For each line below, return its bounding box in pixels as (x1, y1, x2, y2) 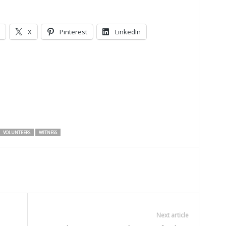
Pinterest (59, 27, 87, 36)
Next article (156, 211, 189, 219)
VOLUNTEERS (3, 129, 30, 136)
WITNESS (38, 129, 57, 136)
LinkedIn (115, 27, 141, 36)
